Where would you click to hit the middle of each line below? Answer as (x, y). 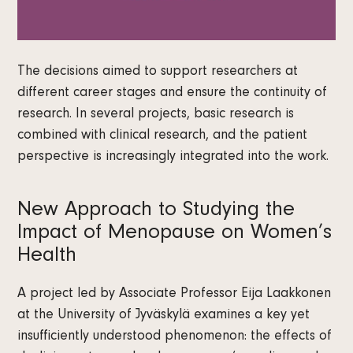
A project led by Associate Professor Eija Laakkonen (175, 295)
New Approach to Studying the (156, 212)
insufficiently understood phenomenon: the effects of (175, 338)
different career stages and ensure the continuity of (173, 94)
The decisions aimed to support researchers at (158, 73)
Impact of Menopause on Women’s (175, 235)
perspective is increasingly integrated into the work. (173, 158)
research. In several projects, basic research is (156, 115)
